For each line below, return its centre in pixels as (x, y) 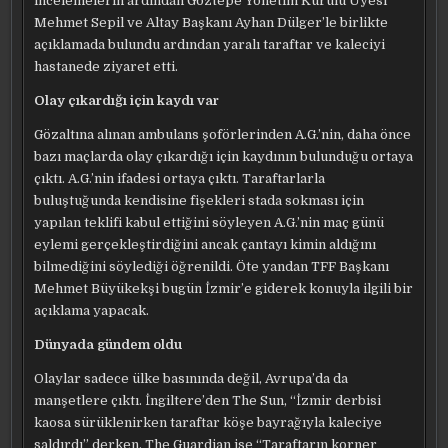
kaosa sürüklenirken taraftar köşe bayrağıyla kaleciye (208, 422)
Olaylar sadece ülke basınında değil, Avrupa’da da (191, 378)
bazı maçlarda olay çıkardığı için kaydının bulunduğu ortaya (224, 156)
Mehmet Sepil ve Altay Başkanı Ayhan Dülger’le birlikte (211, 22)
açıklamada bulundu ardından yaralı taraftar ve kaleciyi (210, 44)
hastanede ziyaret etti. (106, 66)
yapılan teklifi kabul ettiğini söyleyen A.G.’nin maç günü (209, 222)
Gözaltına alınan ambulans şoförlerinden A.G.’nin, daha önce (223, 134)
